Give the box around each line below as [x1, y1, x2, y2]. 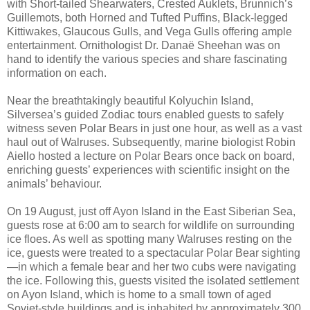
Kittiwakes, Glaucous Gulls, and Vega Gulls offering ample [7, 26, 292, 38]
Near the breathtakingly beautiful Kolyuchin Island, [7, 95, 253, 107]
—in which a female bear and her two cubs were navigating [7, 261, 296, 273]
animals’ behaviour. [7, 178, 102, 190]
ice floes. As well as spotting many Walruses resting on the [7, 233, 292, 246]
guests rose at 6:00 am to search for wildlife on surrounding [7, 219, 295, 232]
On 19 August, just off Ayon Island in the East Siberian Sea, [7, 206, 295, 218]
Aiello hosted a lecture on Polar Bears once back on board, [7, 150, 295, 163]
